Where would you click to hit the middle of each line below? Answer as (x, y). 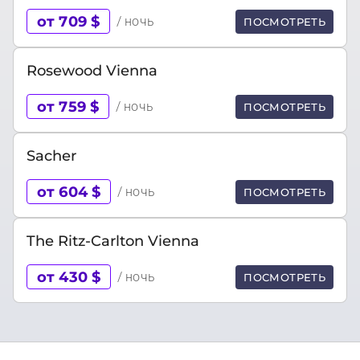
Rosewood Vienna (92, 70)
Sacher (51, 155)
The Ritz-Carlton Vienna (113, 241)
